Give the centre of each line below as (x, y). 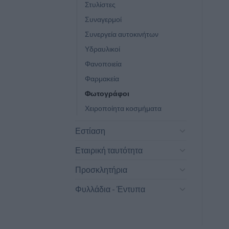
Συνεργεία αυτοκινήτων (122, 34)
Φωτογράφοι (107, 93)
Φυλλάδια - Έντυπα (110, 189)
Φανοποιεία (103, 63)
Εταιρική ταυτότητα (109, 150)
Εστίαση (90, 130)
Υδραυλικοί (102, 49)
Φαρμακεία (102, 78)
